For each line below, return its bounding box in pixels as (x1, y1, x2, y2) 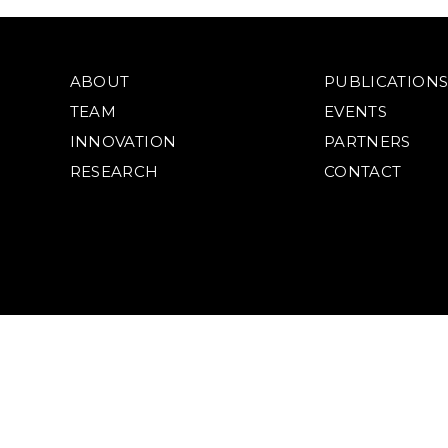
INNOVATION (69, 132, 177, 151)
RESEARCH (69, 162, 159, 181)
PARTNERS (323, 132, 411, 151)
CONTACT (323, 162, 402, 181)
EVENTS (323, 102, 387, 121)
